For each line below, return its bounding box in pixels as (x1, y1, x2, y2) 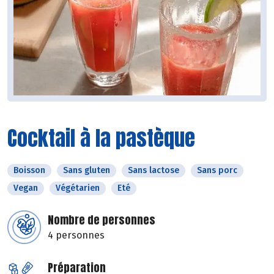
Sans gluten (63, 165, 110, 176)
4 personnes (48, 229, 105, 241)
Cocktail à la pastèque (7, 122, 195, 154)
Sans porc (197, 165, 237, 176)
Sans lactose (128, 165, 179, 176)
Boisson (13, 165, 45, 176)
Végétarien (56, 182, 100, 193)
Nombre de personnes (48, 211, 155, 228)
